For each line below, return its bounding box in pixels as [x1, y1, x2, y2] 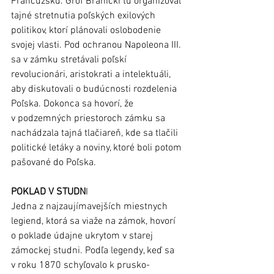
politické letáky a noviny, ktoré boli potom [11, 142, 184, 155]
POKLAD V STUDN [11, 186, 86, 199]
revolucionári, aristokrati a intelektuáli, [11, 68, 173, 81]
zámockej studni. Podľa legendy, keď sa [11, 245, 177, 257]
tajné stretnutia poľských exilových [11, 10, 158, 23]
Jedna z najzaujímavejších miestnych [11, 201, 170, 213]
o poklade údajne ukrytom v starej [11, 230, 155, 243]
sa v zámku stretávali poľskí [11, 54, 129, 67]
